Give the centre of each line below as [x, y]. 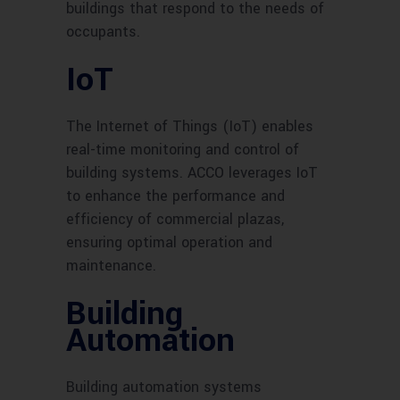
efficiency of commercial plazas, [175, 220]
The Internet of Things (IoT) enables [190, 127]
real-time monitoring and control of [183, 150]
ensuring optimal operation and [169, 243]
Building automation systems [164, 387]
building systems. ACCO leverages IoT [192, 173]
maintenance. [111, 266]
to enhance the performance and [175, 196]
